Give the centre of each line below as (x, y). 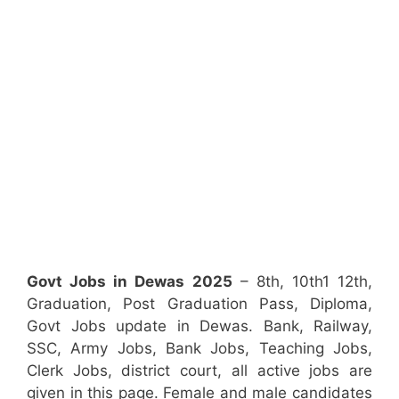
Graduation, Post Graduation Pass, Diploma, (199, 304)
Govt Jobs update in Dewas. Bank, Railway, (199, 326)
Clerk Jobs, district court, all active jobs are (199, 370)
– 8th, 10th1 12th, (302, 281)
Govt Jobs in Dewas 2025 (130, 281)
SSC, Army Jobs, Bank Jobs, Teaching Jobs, (199, 348)
